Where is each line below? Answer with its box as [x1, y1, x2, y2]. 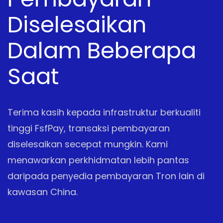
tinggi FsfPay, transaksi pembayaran [7, 121, 170, 134]
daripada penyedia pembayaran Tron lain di [7, 169, 205, 182]
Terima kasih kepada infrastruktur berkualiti [7, 106, 201, 118]
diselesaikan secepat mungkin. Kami [7, 137, 168, 150]
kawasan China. [7, 185, 78, 198]
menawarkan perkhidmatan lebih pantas [7, 153, 189, 166]
